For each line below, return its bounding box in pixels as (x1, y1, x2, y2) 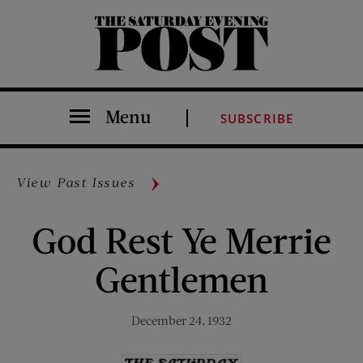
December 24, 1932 (131, 313, 232, 327)
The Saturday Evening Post (93, 62, 119, 78)
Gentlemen (95, 257, 268, 300)
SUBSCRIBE (220, 110, 294, 126)
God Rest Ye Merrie (32, 218, 331, 261)
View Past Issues (16, 174, 135, 190)
